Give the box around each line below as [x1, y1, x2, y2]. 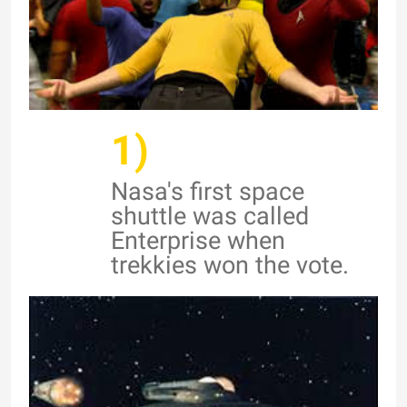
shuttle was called [111, 202, 309, 232]
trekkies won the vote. [111, 251, 349, 281]
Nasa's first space [111, 177, 304, 207]
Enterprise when [111, 226, 285, 256]
